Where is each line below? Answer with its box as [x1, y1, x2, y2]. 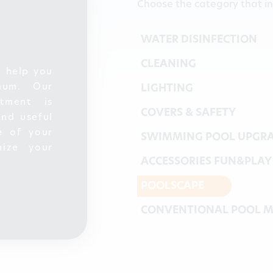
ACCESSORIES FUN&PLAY [140, 157, 272, 167]
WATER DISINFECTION [140, 35, 257, 45]
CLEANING [140, 59, 196, 69]
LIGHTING [140, 83, 193, 94]
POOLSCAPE [140, 181, 204, 191]
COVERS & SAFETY [140, 108, 236, 118]
